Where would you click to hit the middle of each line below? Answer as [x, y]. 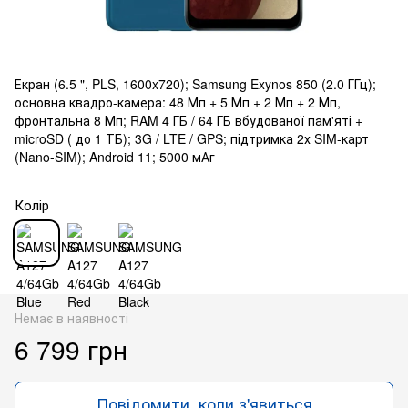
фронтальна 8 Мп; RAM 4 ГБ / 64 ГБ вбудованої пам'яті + [189, 120]
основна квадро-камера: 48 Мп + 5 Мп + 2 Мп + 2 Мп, [178, 102]
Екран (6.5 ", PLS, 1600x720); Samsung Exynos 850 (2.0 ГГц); [195, 83]
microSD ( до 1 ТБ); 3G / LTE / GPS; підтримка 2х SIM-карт [192, 138]
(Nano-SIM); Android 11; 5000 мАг [115, 156]
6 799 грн [71, 348]
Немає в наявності [71, 317]
